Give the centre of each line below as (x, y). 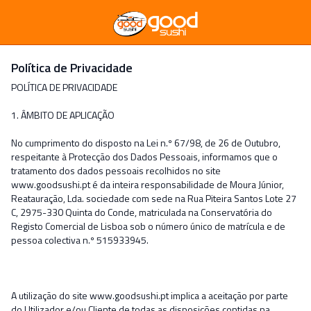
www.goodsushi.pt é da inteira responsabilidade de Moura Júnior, (148, 184)
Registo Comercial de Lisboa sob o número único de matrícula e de (148, 226)
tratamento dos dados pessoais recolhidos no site (116, 170)
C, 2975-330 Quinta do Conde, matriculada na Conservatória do (142, 212)
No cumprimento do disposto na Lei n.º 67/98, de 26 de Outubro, (146, 143)
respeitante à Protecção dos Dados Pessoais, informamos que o (144, 157)
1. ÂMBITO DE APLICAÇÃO (63, 115)
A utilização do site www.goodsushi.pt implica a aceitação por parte (150, 295)
